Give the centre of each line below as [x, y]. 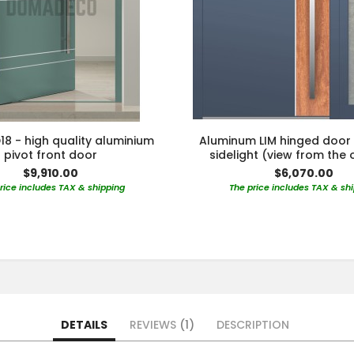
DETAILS [84, 325]
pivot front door [51, 155]
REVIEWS [154, 325]
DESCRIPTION [253, 325]
